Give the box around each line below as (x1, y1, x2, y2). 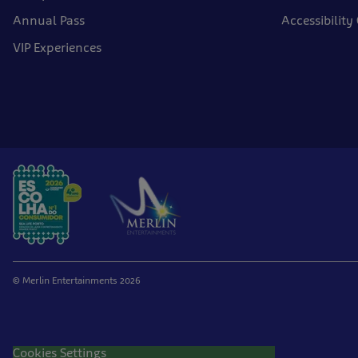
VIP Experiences (13, 40, 101, 55)
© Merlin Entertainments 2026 (13, 275, 141, 286)
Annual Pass (13, 13, 85, 28)
